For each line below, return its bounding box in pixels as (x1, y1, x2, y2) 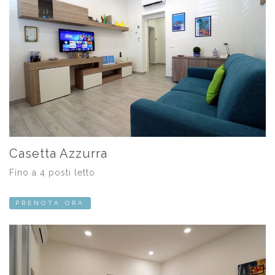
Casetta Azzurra (9, 146, 107, 161)
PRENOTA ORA (15, 199, 85, 207)
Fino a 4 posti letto (9, 168, 95, 178)
